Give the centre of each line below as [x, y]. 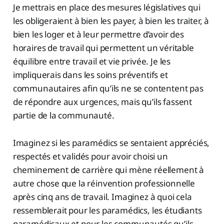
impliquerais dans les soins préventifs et [90, 75]
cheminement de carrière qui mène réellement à [108, 170]
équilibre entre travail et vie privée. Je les [92, 61]
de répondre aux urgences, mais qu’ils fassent [102, 102]
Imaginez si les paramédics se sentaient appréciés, [111, 143]
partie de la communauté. [63, 115]
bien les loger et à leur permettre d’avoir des [98, 34]
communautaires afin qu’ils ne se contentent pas [108, 88]
